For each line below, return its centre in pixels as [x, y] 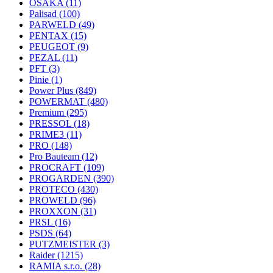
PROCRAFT [56, 167]
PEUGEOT [53, 47]
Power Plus [52, 90]
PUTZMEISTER [64, 244]
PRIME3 [48, 134]
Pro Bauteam [55, 156]
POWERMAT [58, 101]
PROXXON [55, 211]
